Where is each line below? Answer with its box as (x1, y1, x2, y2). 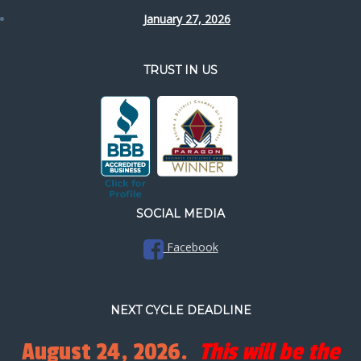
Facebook (163, 239, 218, 255)
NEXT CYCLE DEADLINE (110, 302, 251, 317)
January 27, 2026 (143, 10, 230, 27)
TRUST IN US (143, 62, 218, 77)
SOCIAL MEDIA (136, 205, 225, 221)
